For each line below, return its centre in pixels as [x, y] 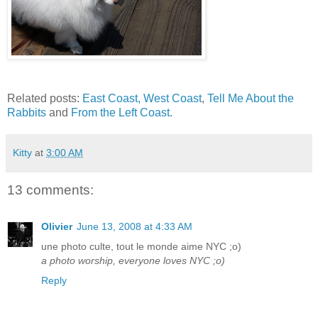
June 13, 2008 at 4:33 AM [135, 227]
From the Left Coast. [122, 112]
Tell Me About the [251, 98]
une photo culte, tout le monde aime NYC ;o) [141, 247]
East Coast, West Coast [142, 98]
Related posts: [45, 98]
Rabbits [27, 112]
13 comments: [50, 190]
